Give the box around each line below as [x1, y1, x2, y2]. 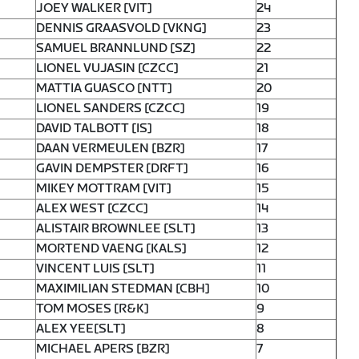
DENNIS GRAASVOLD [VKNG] [36, 20, 207, 36]
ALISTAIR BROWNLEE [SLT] [36, 220, 196, 236]
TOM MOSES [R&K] [36, 301, 149, 317]
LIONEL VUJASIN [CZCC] [36, 60, 179, 76]
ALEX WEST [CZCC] [36, 200, 148, 216]
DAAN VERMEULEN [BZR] [36, 140, 185, 156]
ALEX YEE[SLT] [36, 321, 126, 337]
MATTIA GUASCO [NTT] [36, 80, 172, 96]
